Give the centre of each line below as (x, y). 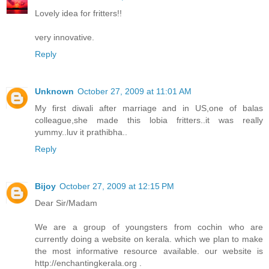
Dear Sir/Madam (66, 203)
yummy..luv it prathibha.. (81, 132)
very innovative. (65, 38)
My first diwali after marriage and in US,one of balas (149, 108)
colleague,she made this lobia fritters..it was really (149, 120)
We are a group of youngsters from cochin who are (149, 227)
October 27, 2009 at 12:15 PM (117, 186)
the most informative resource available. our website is (149, 251)
